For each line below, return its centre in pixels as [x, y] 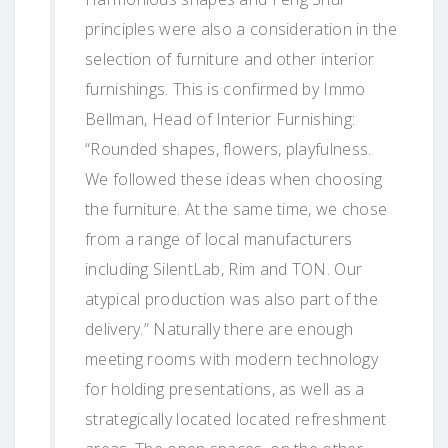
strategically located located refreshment [236, 418]
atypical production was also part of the [231, 298]
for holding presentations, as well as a [225, 388]
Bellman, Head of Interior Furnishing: [220, 118]
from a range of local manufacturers [219, 238]
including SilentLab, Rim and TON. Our [224, 268]
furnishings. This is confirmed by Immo [225, 88]
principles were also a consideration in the [241, 28]
